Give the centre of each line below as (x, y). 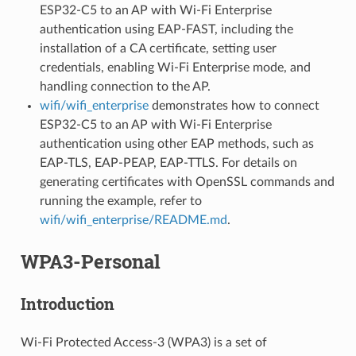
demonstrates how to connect (234, 105)
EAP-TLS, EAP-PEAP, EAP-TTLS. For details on (168, 163)
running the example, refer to (120, 201)
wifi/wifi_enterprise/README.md (133, 220)
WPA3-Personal (90, 261)
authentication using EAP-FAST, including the (166, 29)
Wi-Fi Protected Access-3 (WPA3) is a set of (143, 342)
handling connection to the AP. (125, 86)
